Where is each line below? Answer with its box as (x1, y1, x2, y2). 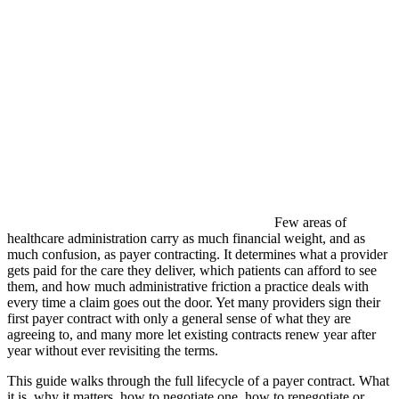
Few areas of (274, 214, 346, 230)
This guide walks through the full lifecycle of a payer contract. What (7, 372, 389, 388)
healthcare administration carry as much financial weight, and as (7, 230, 365, 246)
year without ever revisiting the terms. (7, 342, 218, 358)
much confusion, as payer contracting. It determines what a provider (7, 246, 387, 262)
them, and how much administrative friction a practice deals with (7, 278, 369, 294)
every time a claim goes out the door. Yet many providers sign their (7, 294, 380, 310)
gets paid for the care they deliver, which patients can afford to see (7, 262, 377, 278)
